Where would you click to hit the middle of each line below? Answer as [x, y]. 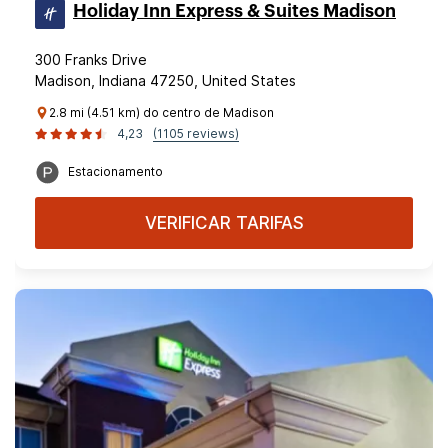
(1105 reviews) [196, 133]
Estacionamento [115, 171]
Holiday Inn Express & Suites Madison [234, 11]
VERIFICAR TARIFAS [224, 223]
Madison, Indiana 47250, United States [165, 80]
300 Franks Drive [91, 59]
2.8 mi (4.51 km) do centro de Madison [161, 112]
